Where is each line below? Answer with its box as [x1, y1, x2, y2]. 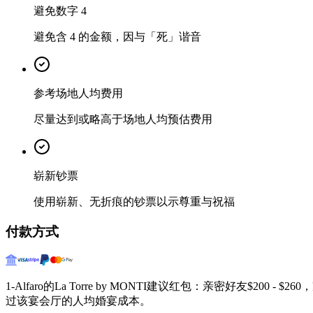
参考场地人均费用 [34, 87, 123, 100]
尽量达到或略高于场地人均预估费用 [34, 113, 212, 126]
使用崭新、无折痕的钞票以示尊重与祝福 [34, 196, 235, 208]
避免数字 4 [34, 5, 87, 17]
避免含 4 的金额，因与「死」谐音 [34, 31, 201, 43]
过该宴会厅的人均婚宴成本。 [6, 294, 151, 307]
